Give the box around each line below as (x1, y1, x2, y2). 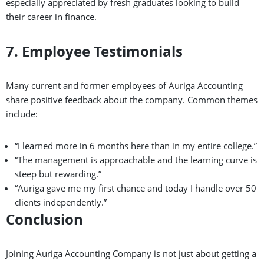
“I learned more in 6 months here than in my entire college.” (15, 139, 257, 151)
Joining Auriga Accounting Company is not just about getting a (6, 247, 256, 259)
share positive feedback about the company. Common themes (6, 93, 258, 105)
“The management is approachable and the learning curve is (15, 153, 257, 166)
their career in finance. (6, 10, 97, 22)
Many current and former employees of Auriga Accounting (6, 79, 243, 91)
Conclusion (6, 209, 83, 229)
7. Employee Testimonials (6, 41, 183, 61)
